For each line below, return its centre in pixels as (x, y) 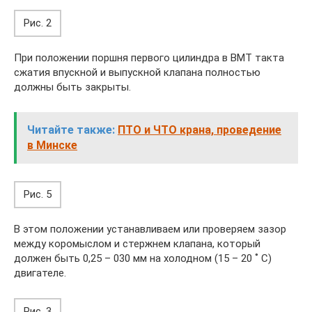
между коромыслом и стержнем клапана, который (137, 244)
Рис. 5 (38, 194)
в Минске (52, 145)
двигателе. (40, 273)
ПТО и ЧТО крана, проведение (200, 130)
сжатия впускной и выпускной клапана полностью (137, 72)
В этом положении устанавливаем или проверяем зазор (150, 229)
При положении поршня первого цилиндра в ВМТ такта (149, 58)
